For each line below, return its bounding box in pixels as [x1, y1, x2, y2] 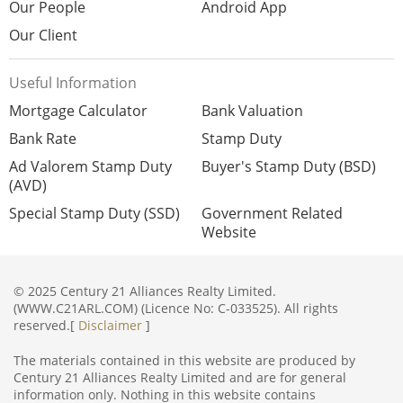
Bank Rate [9, 129, 76, 148]
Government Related [201, 203, 343, 223]
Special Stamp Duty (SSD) [9, 203, 180, 223]
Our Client [9, 25, 77, 45]
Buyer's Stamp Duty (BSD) [201, 157, 376, 176]
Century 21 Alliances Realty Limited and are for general [13, 369, 346, 386]
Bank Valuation [201, 101, 303, 121]
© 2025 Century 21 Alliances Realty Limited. [13, 282, 276, 300]
